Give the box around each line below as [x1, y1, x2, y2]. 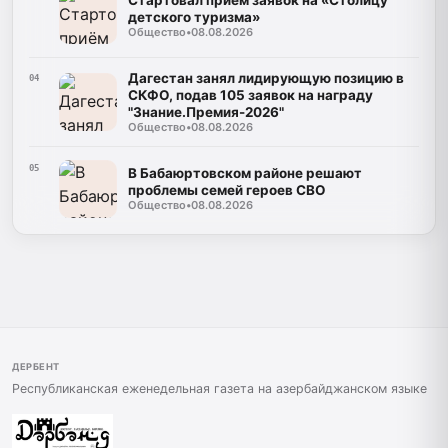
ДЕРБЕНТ [12, 360, 60, 372]
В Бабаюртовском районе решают [127, 165, 362, 182]
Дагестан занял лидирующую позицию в [127, 69, 404, 86]
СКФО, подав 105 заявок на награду [127, 86, 373, 103]
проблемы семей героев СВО [127, 182, 326, 199]
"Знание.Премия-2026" [127, 103, 284, 120]
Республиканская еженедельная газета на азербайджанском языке [12, 381, 427, 397]
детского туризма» [127, 8, 260, 25]
